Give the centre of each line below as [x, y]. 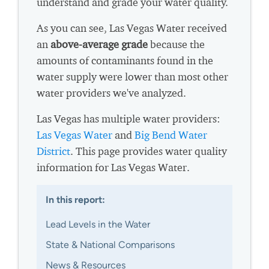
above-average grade [99, 44]
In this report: [75, 200]
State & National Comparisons [110, 245]
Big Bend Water [171, 135]
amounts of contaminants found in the [125, 61]
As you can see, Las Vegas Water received [132, 28]
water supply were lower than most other [132, 77]
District [53, 151]
